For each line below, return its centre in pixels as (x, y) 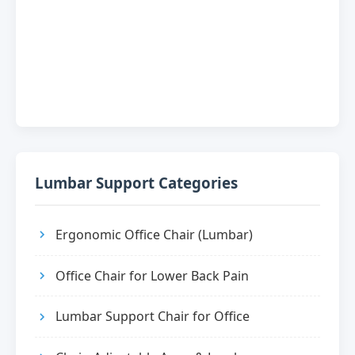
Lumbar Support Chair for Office (153, 317)
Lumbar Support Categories (136, 183)
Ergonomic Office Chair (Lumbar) (154, 234)
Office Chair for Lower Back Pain (152, 275)
